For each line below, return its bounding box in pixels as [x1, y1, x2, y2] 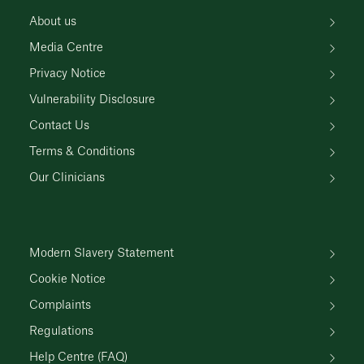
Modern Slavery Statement [29, 248, 174, 259]
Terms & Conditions [29, 146, 135, 158]
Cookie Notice [29, 274, 106, 285]
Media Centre [29, 42, 103, 54]
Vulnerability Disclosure [29, 94, 155, 106]
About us [29, 16, 76, 28]
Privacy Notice [29, 68, 106, 80]
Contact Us [29, 120, 89, 132]
